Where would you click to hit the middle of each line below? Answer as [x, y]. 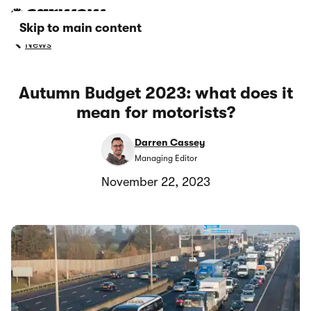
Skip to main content [81, 28]
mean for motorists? [155, 112]
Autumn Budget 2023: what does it [155, 93]
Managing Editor [166, 158]
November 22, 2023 [155, 182]
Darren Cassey [169, 143]
